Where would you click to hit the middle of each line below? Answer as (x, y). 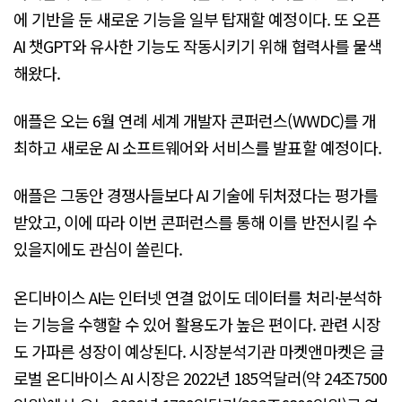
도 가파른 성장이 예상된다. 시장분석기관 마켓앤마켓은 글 (199, 350)
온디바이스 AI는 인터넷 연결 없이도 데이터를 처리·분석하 (197, 297)
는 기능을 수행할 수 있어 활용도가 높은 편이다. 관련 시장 (197, 323)
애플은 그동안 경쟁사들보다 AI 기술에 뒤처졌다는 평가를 (196, 195)
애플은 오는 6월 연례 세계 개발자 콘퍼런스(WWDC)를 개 (195, 121)
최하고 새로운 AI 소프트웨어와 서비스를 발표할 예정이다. (197, 148)
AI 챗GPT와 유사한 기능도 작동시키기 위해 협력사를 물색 (197, 45)
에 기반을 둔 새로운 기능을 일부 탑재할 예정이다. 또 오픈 (197, 18)
